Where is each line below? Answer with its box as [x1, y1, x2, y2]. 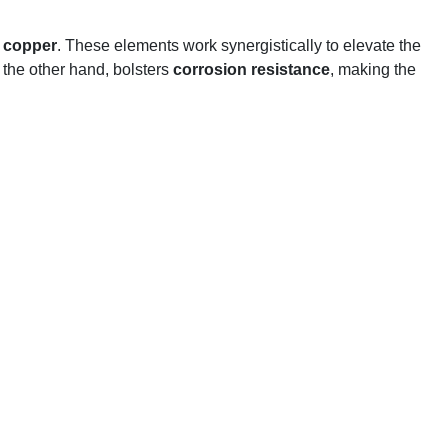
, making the [330, 61, 416, 78]
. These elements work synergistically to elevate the [57, 37, 421, 54]
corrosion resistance [173, 61, 330, 78]
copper [3, 37, 57, 54]
